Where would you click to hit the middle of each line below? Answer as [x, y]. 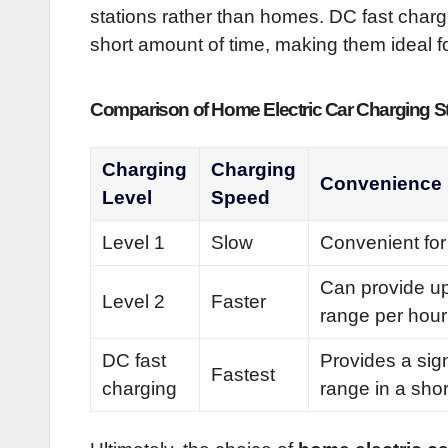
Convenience [381, 184]
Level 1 [134, 243]
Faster [239, 302]
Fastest [243, 375]
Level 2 [134, 302]
